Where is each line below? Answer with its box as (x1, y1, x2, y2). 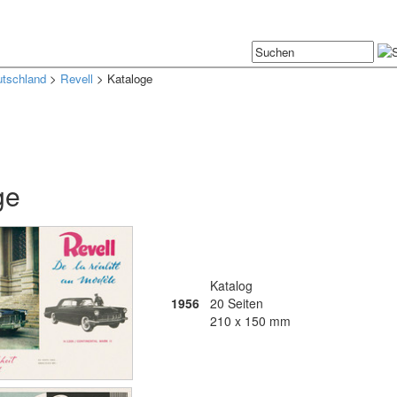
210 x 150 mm (210, 312, 291, 330)
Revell (60, 70, 93, 87)
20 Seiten (210, 294, 263, 312)
